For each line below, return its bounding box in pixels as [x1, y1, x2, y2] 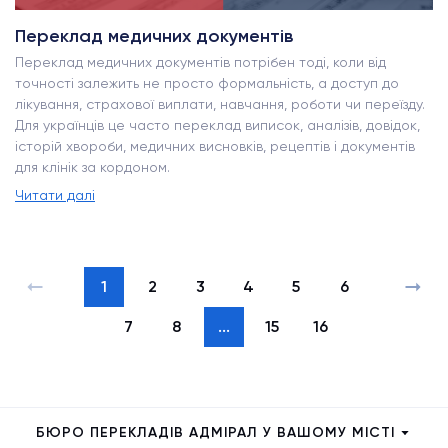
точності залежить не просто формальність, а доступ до [15, 74, 399, 91]
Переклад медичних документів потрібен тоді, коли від [15, 53, 386, 70]
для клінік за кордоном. [15, 158, 170, 175]
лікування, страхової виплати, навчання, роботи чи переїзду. [15, 95, 425, 112]
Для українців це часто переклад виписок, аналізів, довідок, [15, 116, 420, 133]
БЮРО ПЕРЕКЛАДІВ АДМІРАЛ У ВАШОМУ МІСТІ [36, 424, 395, 441]
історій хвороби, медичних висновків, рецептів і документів [15, 137, 415, 154]
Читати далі [15, 186, 95, 203]
